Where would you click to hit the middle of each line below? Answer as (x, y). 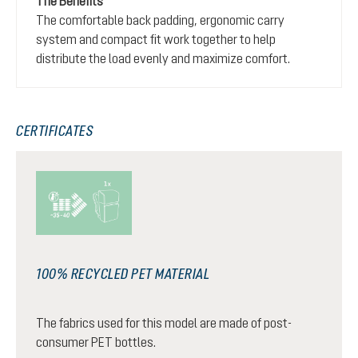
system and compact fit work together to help (156, 39)
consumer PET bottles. (96, 342)
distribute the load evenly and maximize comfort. (163, 58)
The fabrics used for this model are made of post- (164, 322)
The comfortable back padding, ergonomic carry (160, 20)
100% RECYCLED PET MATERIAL (123, 273)
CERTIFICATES (54, 130)
